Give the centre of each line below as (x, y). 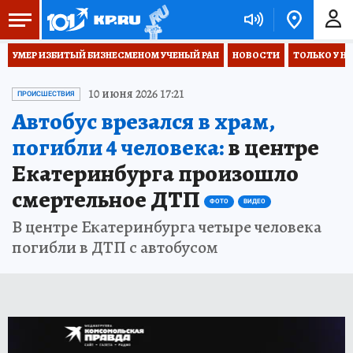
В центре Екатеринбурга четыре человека (167, 227)
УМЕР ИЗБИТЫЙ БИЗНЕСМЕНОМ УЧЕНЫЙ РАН (116, 55)
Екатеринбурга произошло (155, 173)
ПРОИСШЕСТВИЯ (46, 94)
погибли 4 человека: (118, 147)
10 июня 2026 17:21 (136, 94)
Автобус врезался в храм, (143, 121)
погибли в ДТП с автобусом (115, 247)
